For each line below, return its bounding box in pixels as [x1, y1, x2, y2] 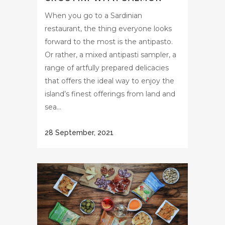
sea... [45, 102, 61, 111]
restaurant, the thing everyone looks [45, 24, 172, 33]
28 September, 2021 [45, 128, 114, 137]
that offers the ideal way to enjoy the [45, 76, 174, 85]
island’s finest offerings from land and [45, 89, 175, 98]
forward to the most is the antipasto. [45, 37, 173, 46]
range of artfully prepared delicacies [45, 63, 169, 72]
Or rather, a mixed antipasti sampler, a [45, 50, 176, 59]
